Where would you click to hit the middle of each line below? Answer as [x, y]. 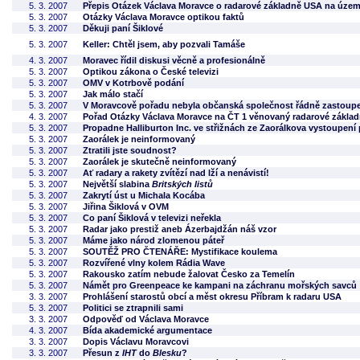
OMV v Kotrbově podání [133, 83]
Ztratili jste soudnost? [130, 150]
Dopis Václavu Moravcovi [136, 342]
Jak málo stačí [113, 94]
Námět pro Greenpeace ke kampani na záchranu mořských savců [220, 285]
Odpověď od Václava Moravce [146, 319]
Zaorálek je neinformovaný [139, 139]
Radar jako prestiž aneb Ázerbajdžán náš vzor [180, 229]
